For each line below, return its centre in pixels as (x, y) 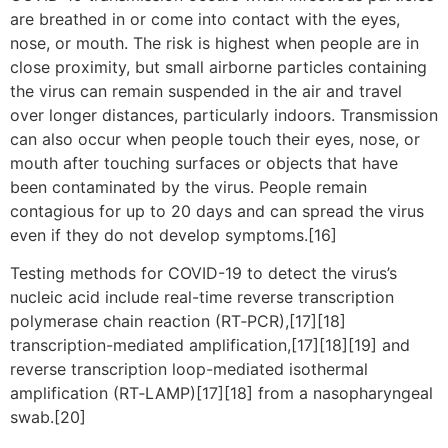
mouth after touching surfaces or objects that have (204, 162)
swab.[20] (48, 417)
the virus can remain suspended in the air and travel (206, 90)
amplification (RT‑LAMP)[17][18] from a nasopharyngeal (221, 393)
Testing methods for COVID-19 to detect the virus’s (203, 273)
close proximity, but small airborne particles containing (218, 66)
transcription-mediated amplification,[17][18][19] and (210, 345)
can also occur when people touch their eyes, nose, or (215, 138)
